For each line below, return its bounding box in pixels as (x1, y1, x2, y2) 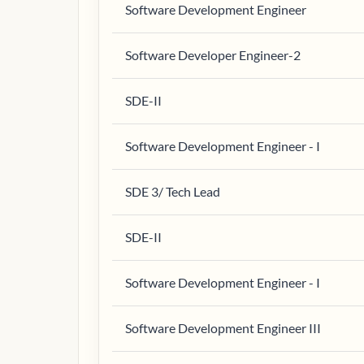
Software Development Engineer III (125, 320, 321, 336)
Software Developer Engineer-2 (125, 47, 301, 63)
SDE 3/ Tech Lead (125, 184, 220, 199)
